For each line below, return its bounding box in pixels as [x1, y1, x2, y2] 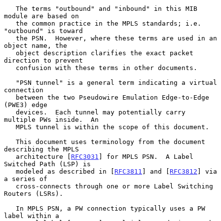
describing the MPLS [4, 145, 79, 153]
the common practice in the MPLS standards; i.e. [4, 19, 16, 27]
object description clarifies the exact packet [4, 49, 16, 57]
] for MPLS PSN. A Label [99, 152, 193, 160]
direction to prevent [4, 56, 83, 64]
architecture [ [16, 152, 71, 160]
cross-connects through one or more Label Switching [4, 182, 16, 190]
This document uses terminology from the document [4, 138, 16, 146]
